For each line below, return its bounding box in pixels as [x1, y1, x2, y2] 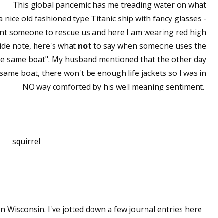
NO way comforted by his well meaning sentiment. [22, 81, 206, 92]
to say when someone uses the [93, 40, 206, 51]
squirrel [12, 136, 40, 146]
